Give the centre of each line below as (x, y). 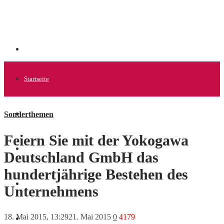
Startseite (36, 79)
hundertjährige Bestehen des (96, 174)
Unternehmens (51, 191)
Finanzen (36, 219)
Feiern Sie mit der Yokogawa (96, 140)
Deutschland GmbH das (81, 157)
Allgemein (38, 114)
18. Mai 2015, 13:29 (36, 217)
